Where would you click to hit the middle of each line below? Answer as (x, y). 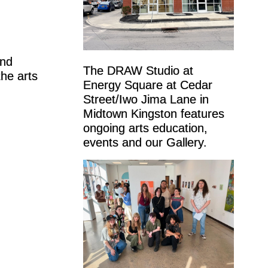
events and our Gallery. (145, 143)
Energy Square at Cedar (147, 85)
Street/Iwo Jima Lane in (146, 100)
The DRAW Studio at (138, 71)
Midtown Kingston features (153, 114)
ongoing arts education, (145, 128)
